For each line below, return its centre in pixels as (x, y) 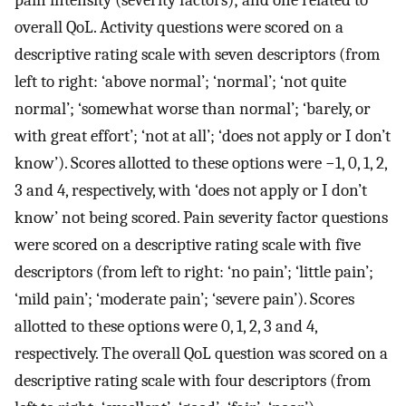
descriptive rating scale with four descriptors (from (193, 380)
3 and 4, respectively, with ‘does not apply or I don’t (191, 190)
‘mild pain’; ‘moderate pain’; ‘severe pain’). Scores (184, 299)
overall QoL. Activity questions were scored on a (179, 27)
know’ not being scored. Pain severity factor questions (201, 217)
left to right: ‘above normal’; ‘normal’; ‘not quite (180, 81)
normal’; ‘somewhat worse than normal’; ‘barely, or (193, 108)
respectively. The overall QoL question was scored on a (201, 353)
